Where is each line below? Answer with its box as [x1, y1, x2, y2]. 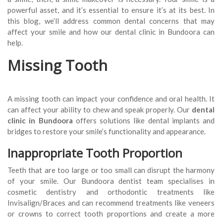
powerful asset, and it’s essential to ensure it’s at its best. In [7, 5, 215, 15]
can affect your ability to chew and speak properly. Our [7, 105, 192, 114]
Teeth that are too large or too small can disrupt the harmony [7, 166, 215, 175]
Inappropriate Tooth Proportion [7, 145, 182, 162]
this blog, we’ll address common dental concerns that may [7, 16, 215, 26]
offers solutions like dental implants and [72, 116, 215, 125]
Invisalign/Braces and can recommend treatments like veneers [7, 198, 215, 208]
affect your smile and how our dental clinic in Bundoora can [7, 27, 215, 37]
